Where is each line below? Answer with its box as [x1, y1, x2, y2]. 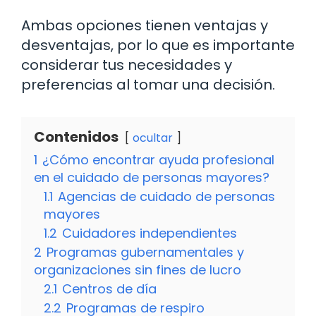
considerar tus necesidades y [21, 55, 232, 75]
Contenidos [34, 127, 119, 147]
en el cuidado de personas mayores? [34, 169, 269, 187]
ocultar [133, 130, 173, 147]
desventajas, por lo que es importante [21, 35, 295, 56]
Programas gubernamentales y [47, 243, 244, 262]
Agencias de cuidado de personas [58, 188, 275, 206]
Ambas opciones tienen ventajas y [21, 16, 268, 36]
